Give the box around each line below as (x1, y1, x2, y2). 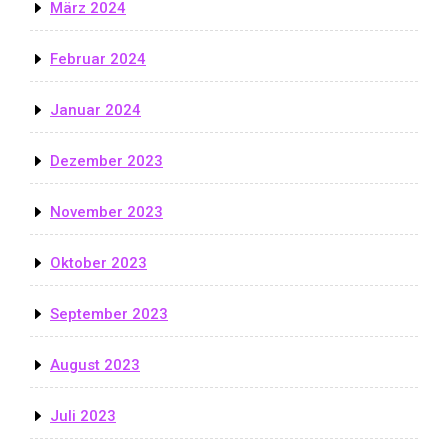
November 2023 (50, 202, 163, 221)
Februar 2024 (50, 49, 146, 68)
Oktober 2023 (50, 253, 147, 272)
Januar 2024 (50, 100, 141, 119)
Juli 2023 (50, 406, 116, 425)
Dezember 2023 (50, 151, 163, 170)
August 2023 (50, 355, 140, 374)
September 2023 (50, 304, 168, 323)
